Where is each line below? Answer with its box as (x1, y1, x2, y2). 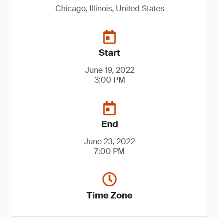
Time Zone (87, 190, 132, 201)
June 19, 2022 (85, 65, 134, 75)
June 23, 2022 (84, 136, 135, 147)
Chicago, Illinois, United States (55, 3, 164, 14)
